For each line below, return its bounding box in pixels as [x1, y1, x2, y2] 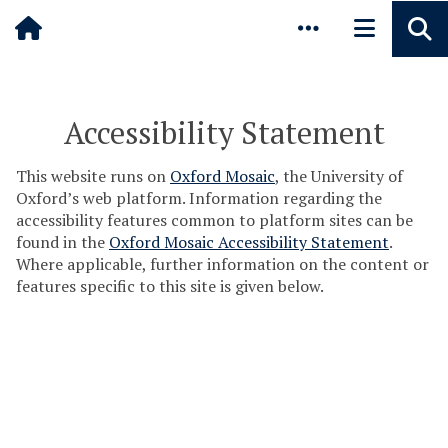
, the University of [275, 165, 403, 187]
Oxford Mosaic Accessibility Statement [109, 231, 389, 253]
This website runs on [16, 165, 170, 187]
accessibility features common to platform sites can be [16, 209, 413, 231]
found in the [16, 231, 109, 253]
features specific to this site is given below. [16, 275, 324, 297]
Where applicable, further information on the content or [16, 253, 429, 275]
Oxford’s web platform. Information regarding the [16, 187, 382, 209]
